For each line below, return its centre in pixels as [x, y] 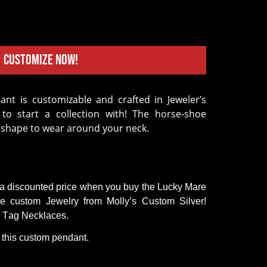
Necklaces [44, 215]
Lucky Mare [181, 187]
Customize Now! [41, 60]
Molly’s [122, 201]
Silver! [190, 201]
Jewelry [62, 201]
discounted [31, 187]
